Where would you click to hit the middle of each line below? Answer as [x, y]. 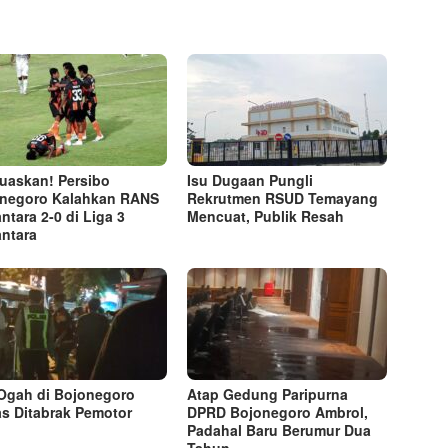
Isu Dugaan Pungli [250, 180]
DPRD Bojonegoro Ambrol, [278, 412]
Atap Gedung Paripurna [268, 394]
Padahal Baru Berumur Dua [279, 430]
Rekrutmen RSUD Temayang [283, 198]
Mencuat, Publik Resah [266, 216]
